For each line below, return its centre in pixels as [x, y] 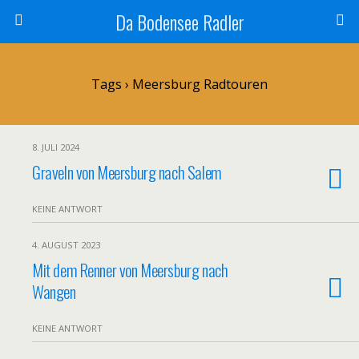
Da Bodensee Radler [179, 22]
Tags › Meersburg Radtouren [179, 84]
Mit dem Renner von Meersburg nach [130, 270]
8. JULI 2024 [56, 147]
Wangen [54, 291]
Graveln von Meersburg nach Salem [127, 172]
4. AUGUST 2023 [66, 245]
